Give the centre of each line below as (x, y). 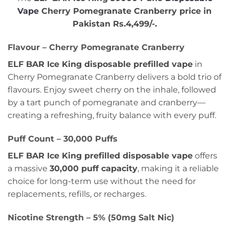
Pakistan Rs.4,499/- (113, 24)
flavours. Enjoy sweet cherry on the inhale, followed (112, 90)
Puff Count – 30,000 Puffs (63, 139)
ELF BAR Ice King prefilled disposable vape (100, 156)
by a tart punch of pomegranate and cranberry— (107, 103)
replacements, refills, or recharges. (77, 194)
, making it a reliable (178, 169)
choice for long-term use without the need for (102, 181)
